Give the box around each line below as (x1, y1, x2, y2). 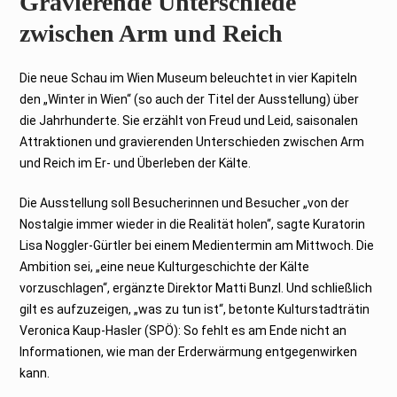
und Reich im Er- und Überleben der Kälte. (19, 155, 252, 170)
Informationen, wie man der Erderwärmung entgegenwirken (19, 344, 358, 359)
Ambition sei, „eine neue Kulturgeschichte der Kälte (19, 259, 310, 274)
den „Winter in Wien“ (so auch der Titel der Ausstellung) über (19, 91, 360, 106)
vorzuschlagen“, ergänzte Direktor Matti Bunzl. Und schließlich (19, 280, 373, 295)
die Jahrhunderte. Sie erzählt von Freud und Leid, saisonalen (19, 113, 359, 128)
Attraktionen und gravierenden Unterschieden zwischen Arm (19, 134, 365, 149)
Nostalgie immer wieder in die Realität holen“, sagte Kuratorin (19, 216, 366, 231)
